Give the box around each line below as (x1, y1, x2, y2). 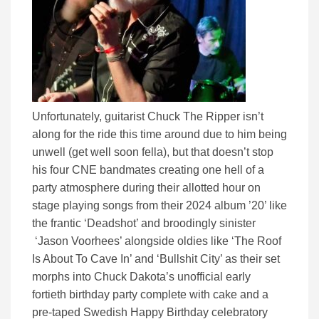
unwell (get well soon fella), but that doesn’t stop (32, 145, 273, 158)
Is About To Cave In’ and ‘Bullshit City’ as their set (32, 252, 280, 265)
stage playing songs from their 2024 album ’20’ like (32, 199, 287, 211)
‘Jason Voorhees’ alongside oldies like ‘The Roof (32, 234, 281, 247)
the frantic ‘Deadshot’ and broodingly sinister (32, 216, 256, 229)
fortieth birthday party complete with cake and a (32, 288, 268, 300)
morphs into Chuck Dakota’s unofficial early (32, 270, 251, 283)
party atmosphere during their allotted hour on (32, 181, 261, 194)
